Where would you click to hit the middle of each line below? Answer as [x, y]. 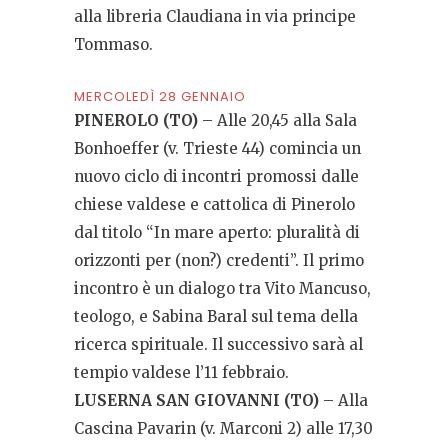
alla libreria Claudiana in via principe [215, 17]
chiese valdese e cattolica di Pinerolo [214, 205]
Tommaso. [113, 45]
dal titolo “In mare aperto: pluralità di [217, 233]
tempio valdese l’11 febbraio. [181, 373]
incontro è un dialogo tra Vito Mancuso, [222, 289]
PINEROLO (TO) [136, 121]
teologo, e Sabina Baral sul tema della [216, 317]
